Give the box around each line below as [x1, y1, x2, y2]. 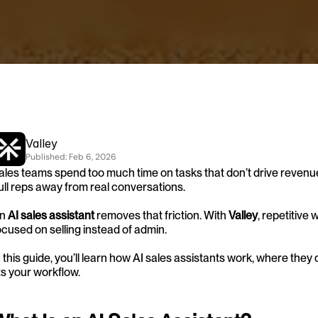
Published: [26, 150, 69, 163]
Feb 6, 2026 [69, 150, 116, 163]
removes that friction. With [94, 208, 229, 222]
